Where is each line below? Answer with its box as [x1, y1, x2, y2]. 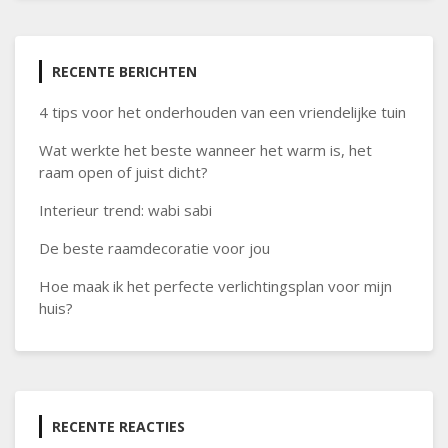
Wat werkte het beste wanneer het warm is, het [39, 140, 372, 160]
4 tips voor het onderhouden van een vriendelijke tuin [39, 102, 406, 122]
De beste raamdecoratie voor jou [39, 238, 270, 258]
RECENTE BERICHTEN [52, 62, 197, 81]
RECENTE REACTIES [52, 417, 185, 436]
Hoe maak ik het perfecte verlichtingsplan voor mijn [39, 276, 392, 296]
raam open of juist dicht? [39, 162, 208, 182]
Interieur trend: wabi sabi [39, 200, 212, 220]
